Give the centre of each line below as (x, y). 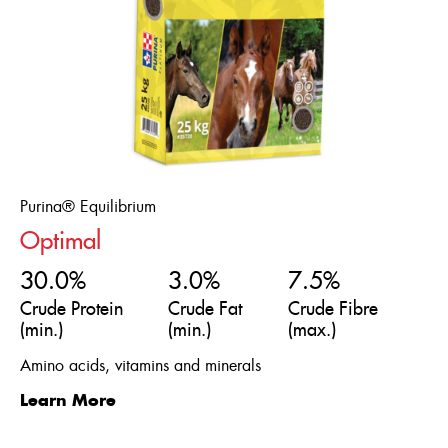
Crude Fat (205, 308)
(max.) (311, 329)
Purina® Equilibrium (88, 206)
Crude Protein (71, 308)
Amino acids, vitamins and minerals (140, 365)
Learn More (68, 400)
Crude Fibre (332, 308)
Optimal (60, 240)
